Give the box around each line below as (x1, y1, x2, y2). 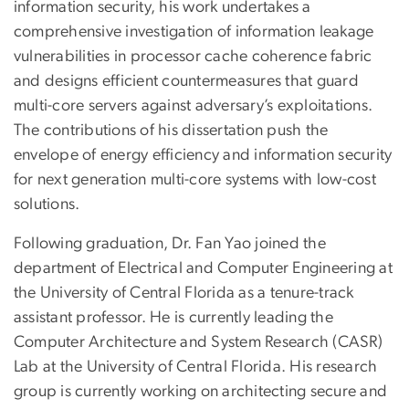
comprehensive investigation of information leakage (14, 24, 374, 41)
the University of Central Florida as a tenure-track (14, 285, 354, 302)
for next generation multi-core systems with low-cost (14, 172, 376, 189)
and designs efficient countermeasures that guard (14, 73, 359, 90)
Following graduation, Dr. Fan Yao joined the (14, 236, 326, 253)
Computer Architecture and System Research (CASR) (14, 334, 383, 351)
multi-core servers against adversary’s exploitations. (14, 98, 373, 115)
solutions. (14, 196, 80, 214)
